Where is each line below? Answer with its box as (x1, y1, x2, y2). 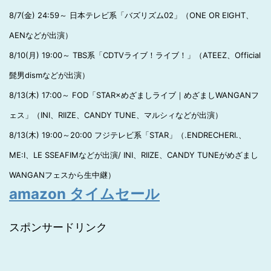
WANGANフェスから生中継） (9, 170, 116, 180)
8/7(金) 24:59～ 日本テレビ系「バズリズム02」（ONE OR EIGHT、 (9, 10, 253, 20)
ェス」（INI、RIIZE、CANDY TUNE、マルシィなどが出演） (9, 110, 223, 120)
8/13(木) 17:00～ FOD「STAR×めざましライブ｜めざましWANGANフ (9, 90, 259, 100)
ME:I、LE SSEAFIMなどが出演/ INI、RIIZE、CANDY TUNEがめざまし (9, 150, 258, 160)
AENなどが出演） (9, 30, 73, 40)
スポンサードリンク (9, 221, 107, 233)
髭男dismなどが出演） (9, 70, 90, 80)
